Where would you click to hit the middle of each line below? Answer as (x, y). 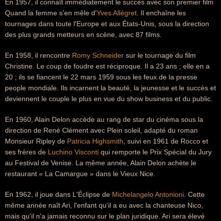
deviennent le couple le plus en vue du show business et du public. (109, 99)
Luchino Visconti (73, 152)
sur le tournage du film (160, 55)
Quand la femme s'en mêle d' (51, 13)
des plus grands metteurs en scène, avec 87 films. (83, 35)
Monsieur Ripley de (36, 141)
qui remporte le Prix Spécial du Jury (155, 152)
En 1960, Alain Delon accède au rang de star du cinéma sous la (104, 119)
